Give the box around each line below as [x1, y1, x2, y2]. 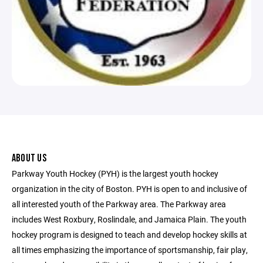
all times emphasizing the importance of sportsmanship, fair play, [12, 244, 248, 255]
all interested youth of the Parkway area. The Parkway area [12, 198, 226, 210]
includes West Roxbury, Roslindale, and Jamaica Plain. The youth [12, 213, 247, 225]
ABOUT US [12, 151, 46, 164]
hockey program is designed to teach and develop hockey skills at [12, 228, 247, 240]
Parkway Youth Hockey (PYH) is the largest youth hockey [12, 167, 218, 179]
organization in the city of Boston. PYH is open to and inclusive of [12, 183, 247, 194]
